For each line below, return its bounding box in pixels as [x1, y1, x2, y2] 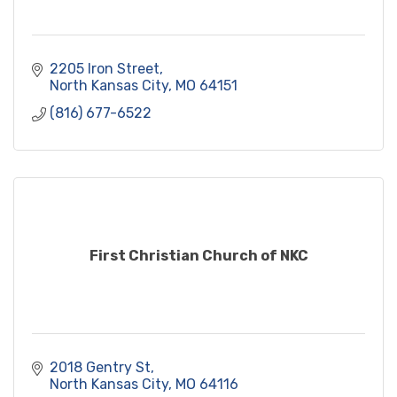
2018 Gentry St [50, 359, 151, 377]
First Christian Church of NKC [89, 246, 308, 264]
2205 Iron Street [50, 60, 160, 78]
